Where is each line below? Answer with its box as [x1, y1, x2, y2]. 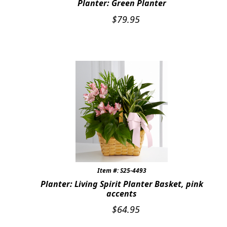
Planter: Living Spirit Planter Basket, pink [40, 178, 203, 190]
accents [106, 187, 137, 199]
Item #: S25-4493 [97, 166, 146, 175]
